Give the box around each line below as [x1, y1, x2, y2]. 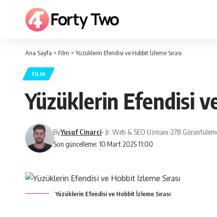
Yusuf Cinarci [61, 127, 102, 137]
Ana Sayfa [25, 49, 52, 57]
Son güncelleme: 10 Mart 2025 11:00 [53, 139, 154, 149]
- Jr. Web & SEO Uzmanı [102, 127, 169, 137]
